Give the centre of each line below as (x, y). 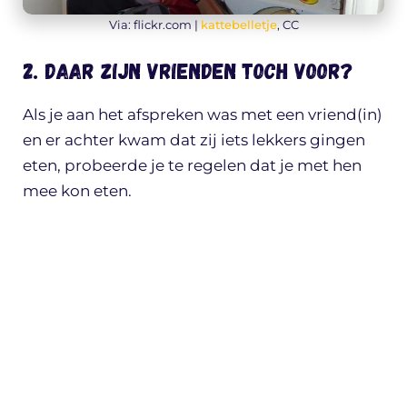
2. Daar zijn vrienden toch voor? (188, 70)
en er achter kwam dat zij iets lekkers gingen (194, 139)
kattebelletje (238, 25)
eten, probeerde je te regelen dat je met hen (192, 165)
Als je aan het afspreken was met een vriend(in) (203, 114)
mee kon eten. (77, 190)
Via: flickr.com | (154, 25)
